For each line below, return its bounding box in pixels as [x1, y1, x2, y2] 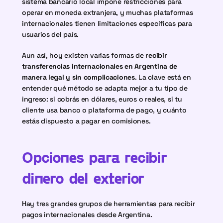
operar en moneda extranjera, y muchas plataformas [22, 8, 193, 17]
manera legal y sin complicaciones [22, 73, 135, 82]
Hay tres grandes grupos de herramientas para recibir [22, 199, 195, 208]
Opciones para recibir [22, 148, 167, 166]
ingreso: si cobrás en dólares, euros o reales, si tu [22, 95, 182, 104]
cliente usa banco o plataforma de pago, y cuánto [22, 106, 187, 114]
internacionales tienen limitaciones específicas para [22, 19, 192, 28]
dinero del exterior [22, 169, 144, 187]
